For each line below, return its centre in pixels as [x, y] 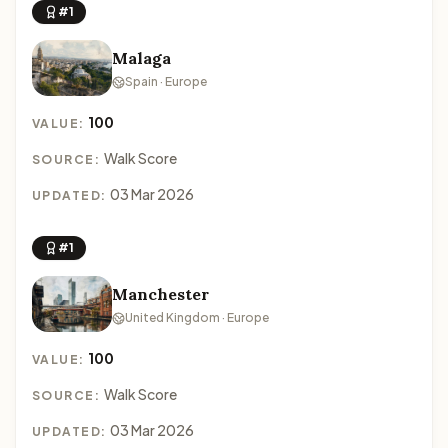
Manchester [160, 294]
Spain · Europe [166, 81]
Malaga [141, 58]
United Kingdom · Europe [197, 317]
